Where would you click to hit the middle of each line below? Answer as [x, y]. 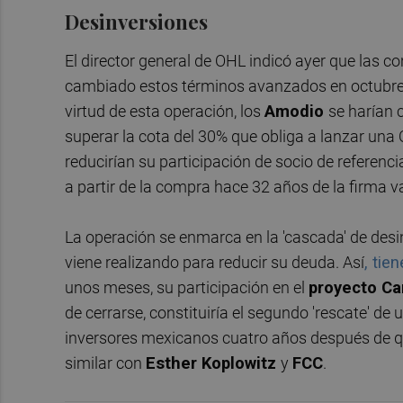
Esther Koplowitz [213, 363]
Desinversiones [136, 22]
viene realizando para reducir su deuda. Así [215, 263]
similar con [105, 363]
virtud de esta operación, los [165, 112]
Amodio [296, 112]
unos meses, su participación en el [187, 288]
